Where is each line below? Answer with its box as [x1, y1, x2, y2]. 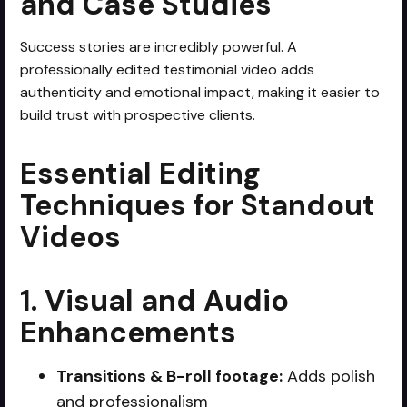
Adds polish [283, 364, 376, 387]
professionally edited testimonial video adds [20, 59, 315, 79]
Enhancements [20, 313, 237, 352]
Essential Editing [20, 154, 262, 193]
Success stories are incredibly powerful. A [20, 36, 298, 56]
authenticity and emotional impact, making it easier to [20, 82, 381, 102]
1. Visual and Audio [20, 281, 290, 320]
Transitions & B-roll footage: [56, 364, 283, 387]
